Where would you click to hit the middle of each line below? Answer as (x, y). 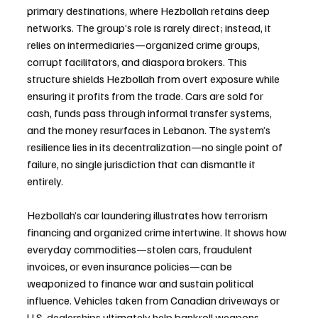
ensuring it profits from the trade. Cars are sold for (146, 95)
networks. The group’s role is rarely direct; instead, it (150, 27)
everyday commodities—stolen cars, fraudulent (141, 249)
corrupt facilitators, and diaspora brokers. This (138, 61)
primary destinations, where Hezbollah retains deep (149, 10)
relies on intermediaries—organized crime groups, (144, 44)
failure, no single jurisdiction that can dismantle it (142, 164)
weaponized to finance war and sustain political (141, 283)
